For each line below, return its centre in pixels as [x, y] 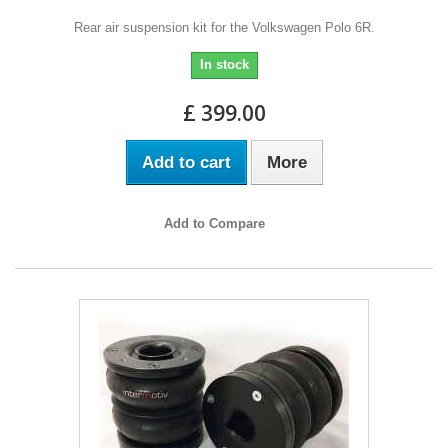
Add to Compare [214, 223]
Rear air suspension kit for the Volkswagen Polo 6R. [224, 27]
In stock [224, 64]
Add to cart [186, 162]
